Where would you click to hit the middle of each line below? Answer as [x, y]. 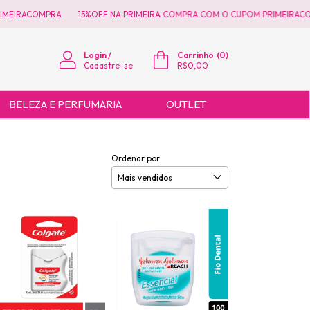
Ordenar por [136, 158]
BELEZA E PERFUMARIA [65, 104]
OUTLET [186, 104]
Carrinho [195, 55]
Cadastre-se [108, 65]
